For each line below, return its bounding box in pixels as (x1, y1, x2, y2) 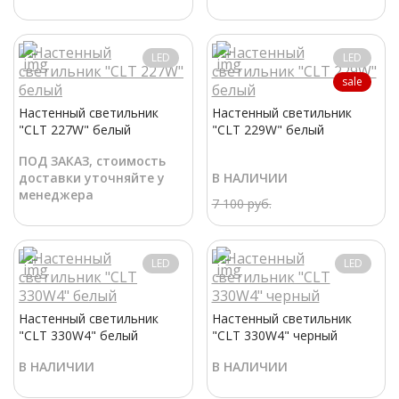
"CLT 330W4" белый (19, 327, 138, 345)
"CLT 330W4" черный (211, 327, 338, 345)
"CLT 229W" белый (211, 121, 324, 139)
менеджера (19, 186, 94, 204)
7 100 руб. (211, 195, 272, 213)
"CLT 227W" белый (19, 121, 131, 139)
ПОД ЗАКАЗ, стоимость (19, 152, 166, 170)
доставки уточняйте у (19, 169, 165, 187)
